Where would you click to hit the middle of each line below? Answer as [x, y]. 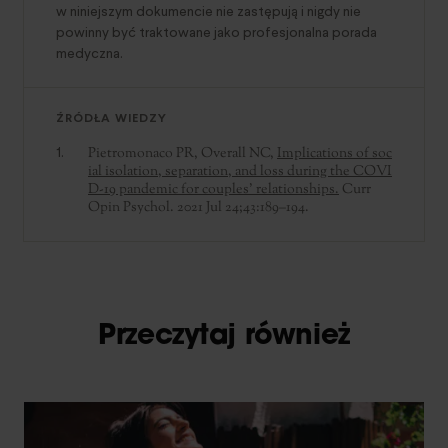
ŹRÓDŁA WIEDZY [111, 117]
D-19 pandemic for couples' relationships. [213, 189]
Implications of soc [334, 153]
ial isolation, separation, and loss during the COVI [240, 171]
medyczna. [89, 53]
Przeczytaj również [224, 336]
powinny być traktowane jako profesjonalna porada [216, 32]
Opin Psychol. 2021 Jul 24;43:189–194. [198, 207]
